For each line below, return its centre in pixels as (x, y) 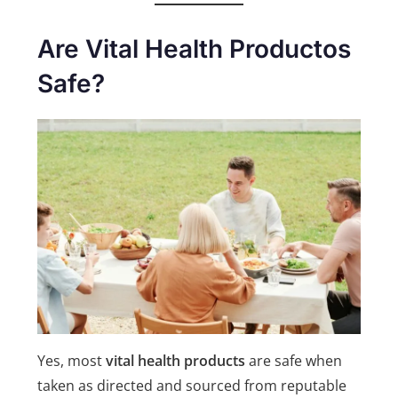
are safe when (294, 361)
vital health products (176, 361)
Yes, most (72, 361)
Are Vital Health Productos (195, 49)
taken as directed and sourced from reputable (192, 386)
